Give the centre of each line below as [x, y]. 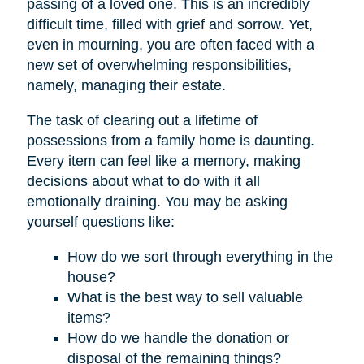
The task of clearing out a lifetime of [142, 120]
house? [91, 277]
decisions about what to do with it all [143, 181]
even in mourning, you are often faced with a [170, 44]
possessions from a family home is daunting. [170, 140]
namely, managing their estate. [126, 85]
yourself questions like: [100, 221]
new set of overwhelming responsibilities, [159, 65]
